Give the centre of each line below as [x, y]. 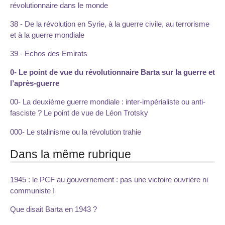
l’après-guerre [35, 83]
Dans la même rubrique [71, 154]
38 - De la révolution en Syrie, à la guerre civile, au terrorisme [110, 24]
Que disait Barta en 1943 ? [53, 209]
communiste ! [32, 190]
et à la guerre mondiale [47, 35]
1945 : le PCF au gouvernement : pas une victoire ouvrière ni [109, 179]
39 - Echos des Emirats [49, 54]
